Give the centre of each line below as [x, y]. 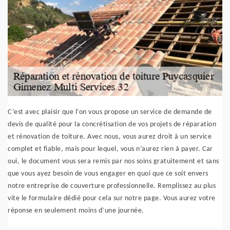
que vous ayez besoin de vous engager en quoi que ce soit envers [108, 174]
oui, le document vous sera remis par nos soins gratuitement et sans [113, 161]
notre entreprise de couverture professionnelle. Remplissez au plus [112, 186]
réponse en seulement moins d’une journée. [76, 211]
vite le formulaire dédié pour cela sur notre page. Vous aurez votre [112, 198]
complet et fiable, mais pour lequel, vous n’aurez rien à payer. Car [110, 149]
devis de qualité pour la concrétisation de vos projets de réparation [112, 124]
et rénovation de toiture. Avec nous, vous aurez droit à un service [110, 137]
